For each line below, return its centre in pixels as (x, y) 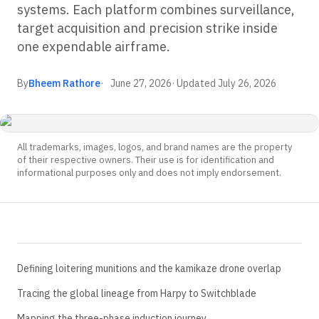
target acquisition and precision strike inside (147, 28)
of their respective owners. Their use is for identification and (146, 160)
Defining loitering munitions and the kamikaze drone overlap (149, 268)
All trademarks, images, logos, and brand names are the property (155, 147)
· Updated (195, 83)
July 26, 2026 (247, 83)
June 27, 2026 (141, 83)
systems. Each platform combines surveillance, (156, 10)
